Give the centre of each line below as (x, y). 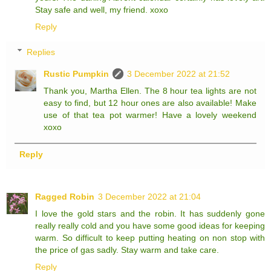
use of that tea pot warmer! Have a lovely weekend (150, 115)
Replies (41, 52)
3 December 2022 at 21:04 (149, 196)
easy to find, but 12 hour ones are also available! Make (150, 103)
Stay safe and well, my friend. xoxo (102, 10)
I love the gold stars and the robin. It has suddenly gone (150, 213)
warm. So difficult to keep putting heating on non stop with (150, 237)
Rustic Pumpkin (77, 73)
